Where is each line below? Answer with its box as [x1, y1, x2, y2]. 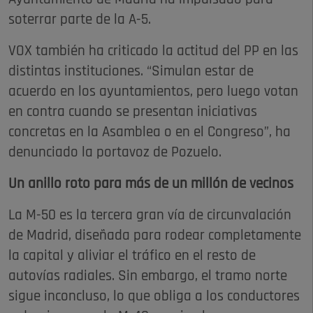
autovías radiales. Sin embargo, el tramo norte [8, 269, 287, 284]
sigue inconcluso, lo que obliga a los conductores [8, 289, 300, 305]
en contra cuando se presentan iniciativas [8, 105, 257, 120]
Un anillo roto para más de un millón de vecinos [8, 177, 293, 192]
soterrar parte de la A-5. [8, 13, 151, 28]
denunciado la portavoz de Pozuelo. [8, 145, 221, 161]
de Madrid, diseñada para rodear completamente [8, 228, 301, 244]
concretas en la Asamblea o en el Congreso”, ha [8, 125, 291, 140]
